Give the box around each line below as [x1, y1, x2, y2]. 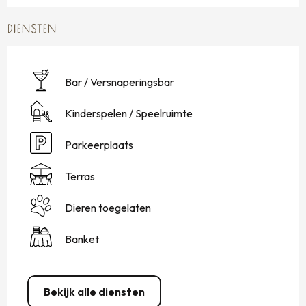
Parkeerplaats [65, 137, 133, 152]
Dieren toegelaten [65, 200, 151, 214]
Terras [65, 169, 95, 183]
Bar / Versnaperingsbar [65, 74, 174, 89]
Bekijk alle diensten [44, 285, 145, 299]
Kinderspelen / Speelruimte [65, 106, 193, 120]
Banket [65, 232, 99, 246]
